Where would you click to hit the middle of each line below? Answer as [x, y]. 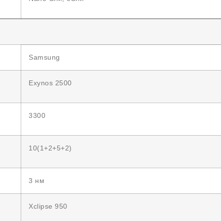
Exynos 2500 [50, 83]
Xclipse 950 [48, 206]
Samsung [44, 57]
